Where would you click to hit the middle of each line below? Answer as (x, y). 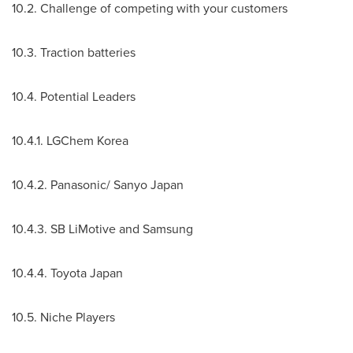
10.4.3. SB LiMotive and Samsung (102, 229)
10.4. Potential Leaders (74, 97)
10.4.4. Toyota (51, 273)
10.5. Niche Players (63, 317)
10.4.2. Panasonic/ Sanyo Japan (98, 185)
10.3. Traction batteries (74, 52)
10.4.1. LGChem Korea (70, 141)
